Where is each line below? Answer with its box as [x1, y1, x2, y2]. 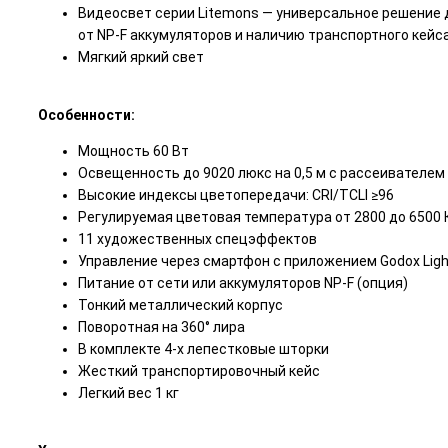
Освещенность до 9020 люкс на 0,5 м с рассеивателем [78, 165, 445, 182]
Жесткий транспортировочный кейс [78, 363, 320, 380]
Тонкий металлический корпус [78, 297, 283, 314]
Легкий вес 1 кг [78, 385, 179, 402]
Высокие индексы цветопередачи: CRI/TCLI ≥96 [78, 187, 394, 204]
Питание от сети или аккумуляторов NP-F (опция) [78, 275, 408, 292]
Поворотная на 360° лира [78, 319, 245, 336]
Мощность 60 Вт [78, 143, 189, 160]
